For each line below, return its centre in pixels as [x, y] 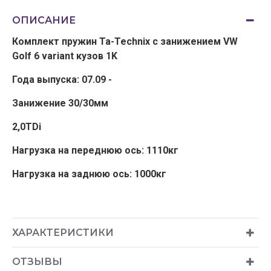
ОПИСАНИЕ [44, 20]
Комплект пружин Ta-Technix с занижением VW [125, 41]
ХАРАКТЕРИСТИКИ [63, 233]
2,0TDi [27, 127]
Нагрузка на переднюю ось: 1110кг [95, 150]
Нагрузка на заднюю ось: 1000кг [89, 174]
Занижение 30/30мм [60, 103]
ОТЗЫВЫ [37, 262]
